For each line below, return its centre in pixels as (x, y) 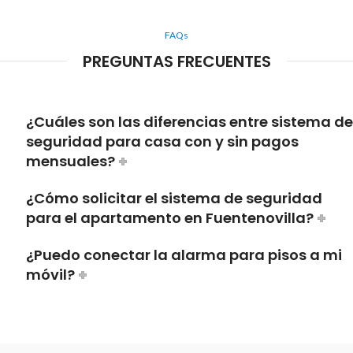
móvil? (50, 274)
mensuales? (71, 161)
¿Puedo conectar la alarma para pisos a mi (184, 255)
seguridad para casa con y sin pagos (162, 141)
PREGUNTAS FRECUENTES (176, 61)
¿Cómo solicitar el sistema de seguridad (174, 198)
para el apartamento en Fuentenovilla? (170, 217)
